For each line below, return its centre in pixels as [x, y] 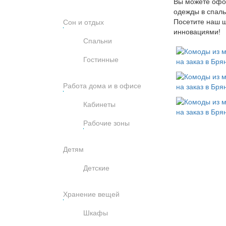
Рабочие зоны [106, 123]
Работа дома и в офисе [102, 86]
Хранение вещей [91, 194]
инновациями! [197, 32]
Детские [96, 168]
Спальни [97, 41]
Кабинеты [99, 104]
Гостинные [101, 59]
